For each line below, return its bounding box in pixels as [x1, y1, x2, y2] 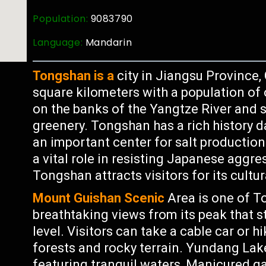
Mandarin [85, 36, 132, 49]
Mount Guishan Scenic [33, 191, 165, 205]
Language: [33, 36, 85, 49]
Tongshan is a [33, 68, 115, 83]
